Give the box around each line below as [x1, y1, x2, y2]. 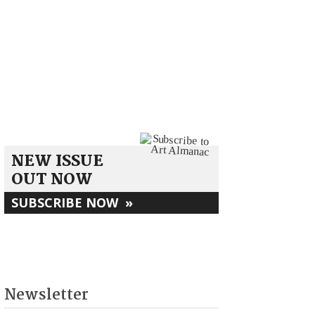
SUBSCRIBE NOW [11, 194, 125, 212]
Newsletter [4, 283, 89, 309]
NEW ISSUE [11, 149, 103, 175]
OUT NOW [11, 167, 93, 193]
